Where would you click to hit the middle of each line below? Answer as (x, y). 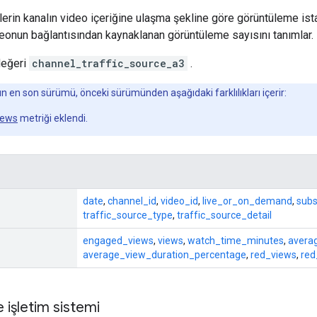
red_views (273, 254)
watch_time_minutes (236, 240)
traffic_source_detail (224, 215)
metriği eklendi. (53, 118)
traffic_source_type (128, 215)
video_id (179, 201)
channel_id (132, 201)
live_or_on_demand (247, 201)
